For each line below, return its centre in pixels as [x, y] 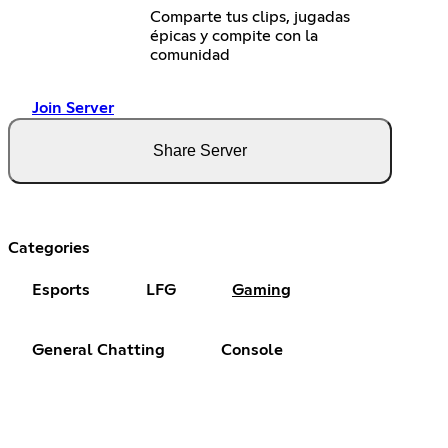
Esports [61, 289]
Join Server [73, 107]
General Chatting [98, 349]
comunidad [190, 54]
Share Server [200, 150]
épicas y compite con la [234, 35]
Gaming [261, 289]
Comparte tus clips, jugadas [250, 16]
